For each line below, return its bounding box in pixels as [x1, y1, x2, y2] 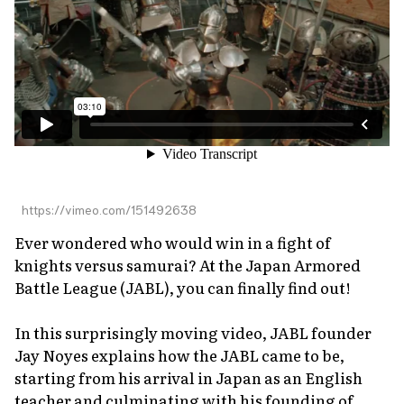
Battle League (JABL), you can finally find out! [14, 275, 351, 298]
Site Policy [326, 23, 382, 40]
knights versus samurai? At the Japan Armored [14, 252, 361, 276]
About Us [22, 23, 74, 40]
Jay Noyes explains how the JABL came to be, [14, 343, 344, 366]
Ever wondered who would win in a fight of [14, 230, 331, 253]
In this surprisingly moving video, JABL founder [14, 320, 372, 344]
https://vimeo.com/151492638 [22, 200, 197, 217]
